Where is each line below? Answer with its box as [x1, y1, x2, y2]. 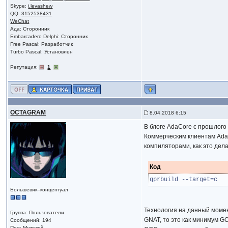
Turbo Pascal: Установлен [10, 49, 73, 54]
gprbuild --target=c [149, 176, 217, 183]
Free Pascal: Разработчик [10, 41, 73, 47]
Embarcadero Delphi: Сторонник [10, 34, 88, 39]
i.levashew [28, 3, 53, 9]
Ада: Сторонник [10, 26, 50, 32]
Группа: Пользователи [10, 210, 65, 215]
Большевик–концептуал [10, 187, 69, 192]
